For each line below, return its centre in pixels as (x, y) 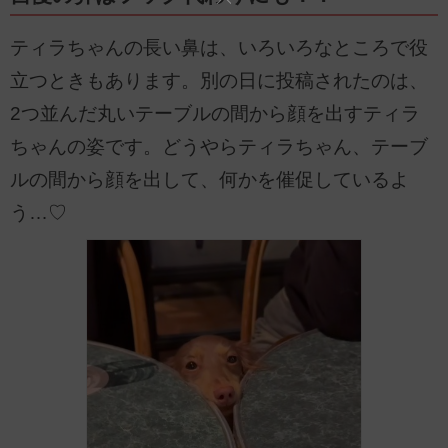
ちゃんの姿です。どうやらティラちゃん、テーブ (219, 147)
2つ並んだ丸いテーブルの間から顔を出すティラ (215, 114)
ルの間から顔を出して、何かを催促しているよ (209, 180)
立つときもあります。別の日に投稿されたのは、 (219, 81)
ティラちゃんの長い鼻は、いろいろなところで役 (219, 48)
